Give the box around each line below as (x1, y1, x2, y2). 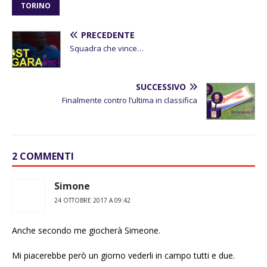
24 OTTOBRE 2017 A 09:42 (54, 196, 131, 205)
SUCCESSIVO (136, 81, 186, 93)
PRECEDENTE (81, 29, 135, 41)
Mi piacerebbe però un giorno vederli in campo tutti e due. (12, 250, 235, 262)
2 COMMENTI (12, 150, 74, 163)
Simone (54, 179, 90, 193)
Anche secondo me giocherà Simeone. (12, 225, 160, 237)
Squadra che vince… (70, 43, 144, 54)
